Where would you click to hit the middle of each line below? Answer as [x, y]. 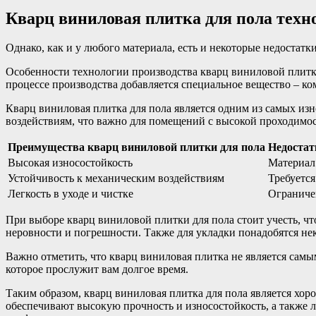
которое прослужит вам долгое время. [97, 269]
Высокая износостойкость [70, 163]
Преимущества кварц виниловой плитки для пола [136, 147]
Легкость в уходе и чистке [71, 194]
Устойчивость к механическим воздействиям [116, 178]
